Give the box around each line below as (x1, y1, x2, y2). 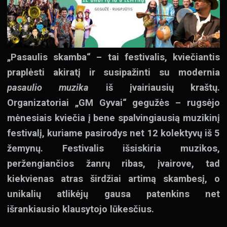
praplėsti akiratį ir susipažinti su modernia (7, 66, 220, 78)
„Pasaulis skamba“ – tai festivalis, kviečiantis (7, 51, 220, 62)
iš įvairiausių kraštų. (89, 82, 220, 93)
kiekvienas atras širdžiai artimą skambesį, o (7, 173, 220, 184)
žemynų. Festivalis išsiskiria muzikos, (7, 142, 220, 154)
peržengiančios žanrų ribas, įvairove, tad (7, 158, 220, 169)
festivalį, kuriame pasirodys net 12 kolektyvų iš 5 (7, 127, 220, 138)
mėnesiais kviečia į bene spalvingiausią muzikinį (7, 112, 220, 123)
